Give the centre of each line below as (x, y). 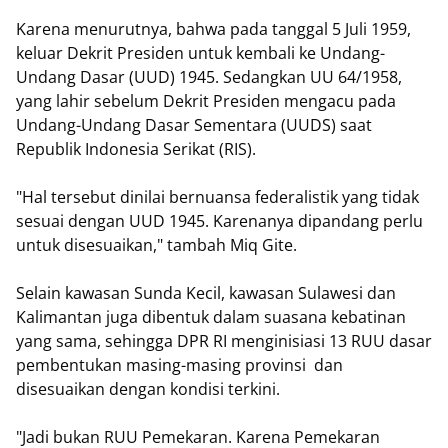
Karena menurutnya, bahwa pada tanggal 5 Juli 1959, (213, 29)
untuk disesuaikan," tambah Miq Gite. (156, 245)
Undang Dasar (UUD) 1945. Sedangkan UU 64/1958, (209, 77)
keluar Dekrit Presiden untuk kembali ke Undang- (200, 53)
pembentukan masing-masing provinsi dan (179, 365)
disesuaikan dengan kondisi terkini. (148, 389)
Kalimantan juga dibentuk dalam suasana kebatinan (211, 317)
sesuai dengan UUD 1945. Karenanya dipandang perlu (219, 221)
